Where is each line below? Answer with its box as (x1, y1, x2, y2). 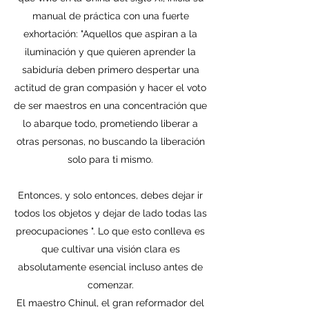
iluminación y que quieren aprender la (25, 46, 196, 57)
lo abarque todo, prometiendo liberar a (23, 118, 198, 129)
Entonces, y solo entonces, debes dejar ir (18, 190, 203, 201)
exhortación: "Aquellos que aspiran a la (23, 28, 197, 39)
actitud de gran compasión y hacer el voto (14, 82, 206, 93)
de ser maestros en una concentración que (14, 100, 207, 111)
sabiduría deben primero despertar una (21, 64, 199, 75)
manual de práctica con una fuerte (32, 10, 189, 21)
